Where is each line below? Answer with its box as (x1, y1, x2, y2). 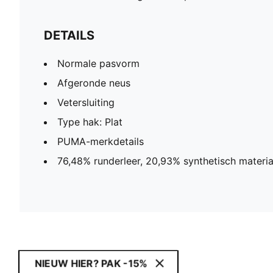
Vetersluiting (57, 96, 115, 109)
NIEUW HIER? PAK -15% (35, 257, 147, 270)
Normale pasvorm (57, 57, 140, 70)
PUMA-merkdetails (57, 135, 144, 148)
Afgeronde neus (57, 77, 130, 90)
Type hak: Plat (57, 116, 122, 129)
